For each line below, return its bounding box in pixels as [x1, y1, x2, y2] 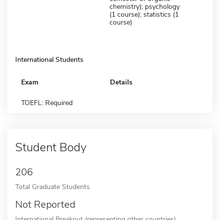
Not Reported [15, 197, 75, 211]
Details [110, 77, 133, 87]
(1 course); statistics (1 [110, 9, 179, 19]
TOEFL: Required [21, 98, 73, 108]
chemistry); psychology [110, 1, 180, 11]
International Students [15, 55, 83, 64]
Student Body [15, 139, 86, 155]
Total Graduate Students [15, 181, 90, 192]
